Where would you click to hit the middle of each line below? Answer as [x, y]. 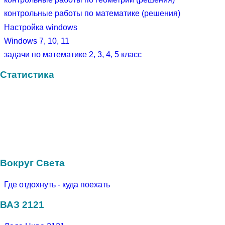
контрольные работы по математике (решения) [92, 14]
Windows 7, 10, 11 [37, 41]
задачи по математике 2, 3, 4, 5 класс [73, 54]
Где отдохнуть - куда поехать [57, 184]
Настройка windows [41, 27]
